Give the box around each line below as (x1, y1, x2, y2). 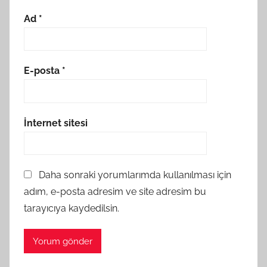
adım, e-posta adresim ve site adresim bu (24, 186, 206, 198)
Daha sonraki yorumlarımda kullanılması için (39, 169, 231, 181)
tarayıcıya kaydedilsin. (24, 203, 119, 215)
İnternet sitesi (24, 117, 88, 129)
